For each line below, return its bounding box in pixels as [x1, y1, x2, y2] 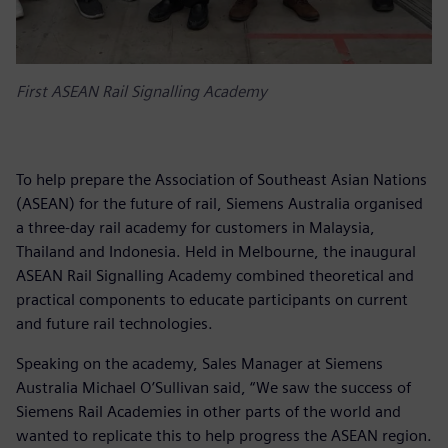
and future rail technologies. [16, 313, 213, 333]
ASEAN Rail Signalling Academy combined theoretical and [16, 265, 414, 285]
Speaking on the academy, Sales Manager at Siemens [16, 353, 383, 373]
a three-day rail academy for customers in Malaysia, [16, 217, 375, 237]
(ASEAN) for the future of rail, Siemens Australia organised [16, 193, 423, 213]
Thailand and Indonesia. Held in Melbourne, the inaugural [16, 241, 416, 261]
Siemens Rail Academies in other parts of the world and [16, 401, 401, 421]
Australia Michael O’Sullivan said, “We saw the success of [16, 377, 411, 397]
